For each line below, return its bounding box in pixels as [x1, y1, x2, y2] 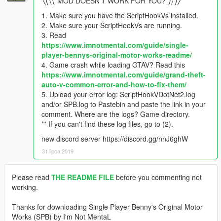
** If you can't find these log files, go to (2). [41, 118, 173, 129]
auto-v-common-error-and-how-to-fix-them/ [41, 79, 186, 89]
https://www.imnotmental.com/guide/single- [41, 39, 188, 50]
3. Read [41, 30, 66, 40]
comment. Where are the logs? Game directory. [41, 109, 190, 119]
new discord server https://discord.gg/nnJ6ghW [41, 133, 188, 144]
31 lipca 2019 [42, 147, 74, 155]
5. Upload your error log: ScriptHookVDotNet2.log [41, 89, 195, 99]
